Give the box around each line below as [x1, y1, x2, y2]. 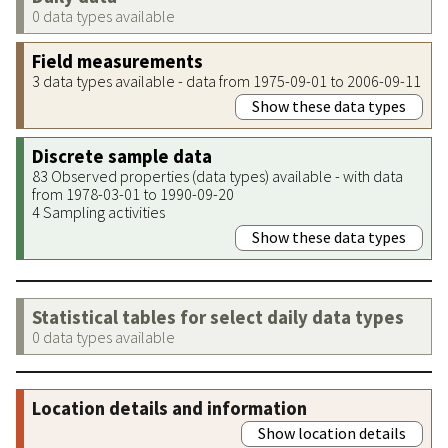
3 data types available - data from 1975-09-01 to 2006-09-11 [32, 70, 421, 91]
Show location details [258, 422, 406, 443]
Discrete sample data [32, 144, 212, 168]
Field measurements [32, 49, 203, 73]
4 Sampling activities [32, 201, 165, 222]
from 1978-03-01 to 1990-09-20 [32, 183, 234, 204]
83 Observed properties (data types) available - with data [32, 165, 403, 186]
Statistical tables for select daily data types [32, 305, 404, 329]
